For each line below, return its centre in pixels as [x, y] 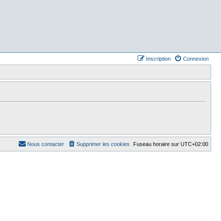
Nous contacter [46, 144]
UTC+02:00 [194, 144]
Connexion [196, 59]
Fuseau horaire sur [157, 144]
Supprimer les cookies [103, 144]
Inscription [158, 59]
